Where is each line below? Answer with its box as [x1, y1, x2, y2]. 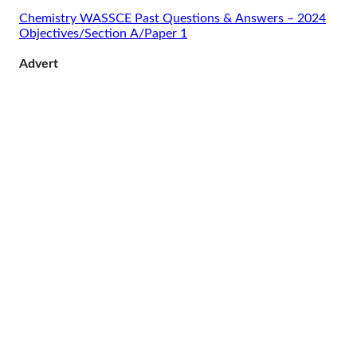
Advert [19, 57, 58, 70]
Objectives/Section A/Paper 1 [19, 27, 187, 40]
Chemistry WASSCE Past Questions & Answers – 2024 [19, 12, 326, 25]
